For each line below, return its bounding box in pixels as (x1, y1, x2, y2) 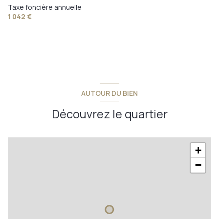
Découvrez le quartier (51, 106, 168, 122)
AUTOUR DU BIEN (81, 88, 138, 98)
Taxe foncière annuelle (8, 2, 82, 12)
